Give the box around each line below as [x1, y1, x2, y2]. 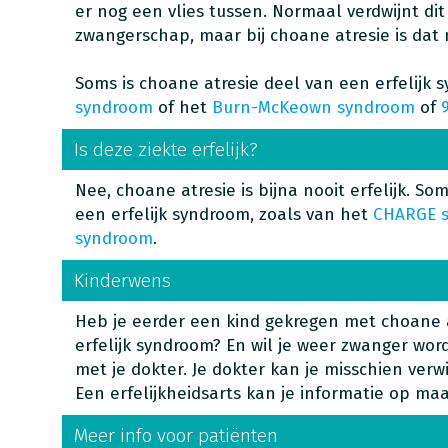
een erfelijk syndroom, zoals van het [74, 204, 373, 225]
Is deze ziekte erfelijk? [73, 138, 258, 161]
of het [152, 97, 212, 118]
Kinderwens [73, 269, 171, 292]
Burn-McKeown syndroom [211, 97, 415, 118]
